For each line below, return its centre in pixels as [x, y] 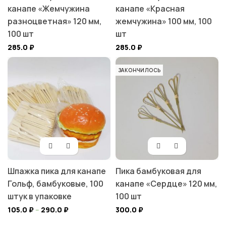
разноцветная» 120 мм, [55, 21]
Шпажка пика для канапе [57, 171]
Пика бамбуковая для [158, 171]
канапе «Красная [150, 9]
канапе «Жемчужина [49, 9]
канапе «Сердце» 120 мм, [166, 184]
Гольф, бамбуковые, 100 [55, 184]
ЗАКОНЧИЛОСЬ [139, 70]
